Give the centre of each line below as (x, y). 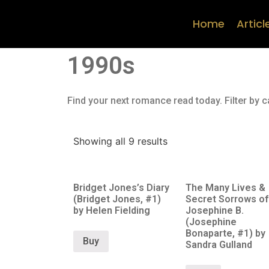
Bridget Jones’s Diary (121, 188)
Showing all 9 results (120, 141)
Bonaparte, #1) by (225, 233)
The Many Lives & (225, 188)
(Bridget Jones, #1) (117, 199)
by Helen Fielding (112, 210)
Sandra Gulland (219, 245)
